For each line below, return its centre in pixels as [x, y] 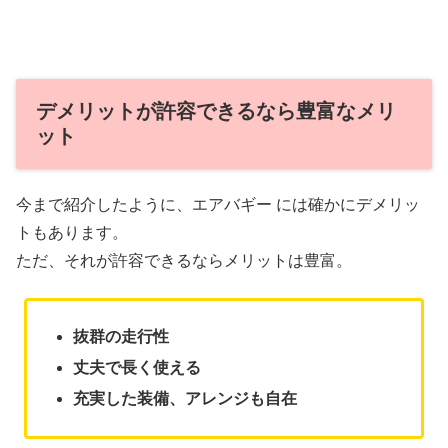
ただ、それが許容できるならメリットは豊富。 [184, 261]
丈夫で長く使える [136, 368]
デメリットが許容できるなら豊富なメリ [216, 110]
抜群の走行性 [120, 337]
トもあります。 [72, 233]
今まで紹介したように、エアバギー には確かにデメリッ [218, 205]
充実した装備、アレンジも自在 [184, 399]
